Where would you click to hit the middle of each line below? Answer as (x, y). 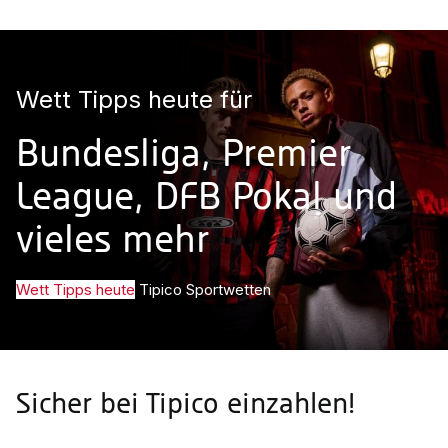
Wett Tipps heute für (134, 99)
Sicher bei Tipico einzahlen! (185, 405)
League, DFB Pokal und (206, 199)
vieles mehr (112, 242)
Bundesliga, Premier (183, 156)
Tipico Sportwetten (205, 289)
